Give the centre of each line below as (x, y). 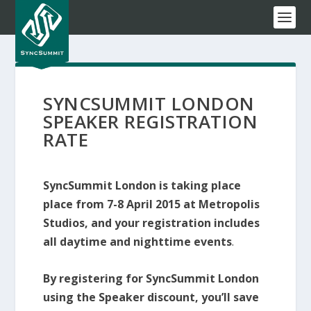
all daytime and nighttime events (138, 242)
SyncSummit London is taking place (142, 185)
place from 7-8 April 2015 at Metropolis (152, 204)
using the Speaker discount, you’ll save (151, 297)
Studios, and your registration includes (152, 223)
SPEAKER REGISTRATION (151, 121)
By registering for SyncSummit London (151, 278)
